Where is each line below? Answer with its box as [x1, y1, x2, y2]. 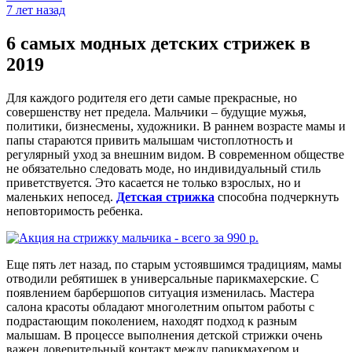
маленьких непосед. [6, 189, 116, 203]
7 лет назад [6, 3, 65, 16]
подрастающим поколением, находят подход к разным [6, 313, 297, 328]
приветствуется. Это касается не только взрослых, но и [6, 175, 301, 189]
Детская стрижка [116, 189, 214, 203]
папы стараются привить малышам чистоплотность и [6, 133, 293, 147]
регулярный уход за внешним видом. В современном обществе [6, 147, 344, 161]
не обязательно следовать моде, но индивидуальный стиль [6, 161, 321, 175]
